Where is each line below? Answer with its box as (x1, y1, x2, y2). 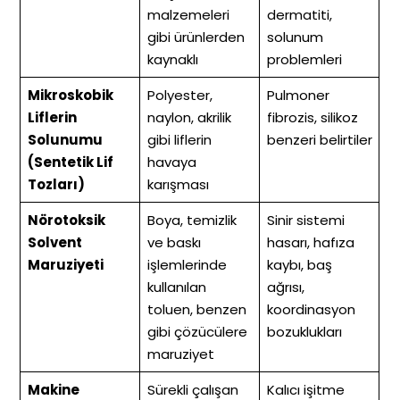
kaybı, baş (266, 255, 332, 275)
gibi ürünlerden (146, 28, 245, 47)
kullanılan (146, 278, 206, 297)
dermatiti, (266, 5, 332, 25)
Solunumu (27, 130, 103, 150)
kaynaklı (146, 50, 198, 70)
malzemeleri (146, 5, 229, 25)
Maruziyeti (27, 255, 104, 275)
